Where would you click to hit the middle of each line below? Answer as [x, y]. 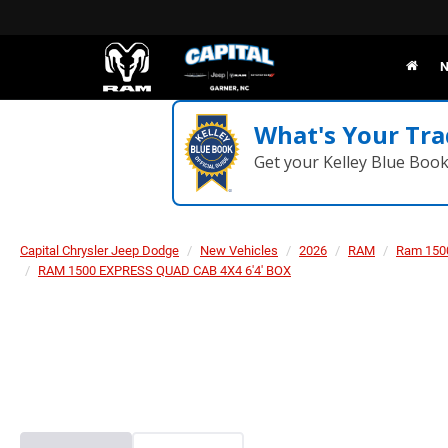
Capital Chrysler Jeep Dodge [99, 250]
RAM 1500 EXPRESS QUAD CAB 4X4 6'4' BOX [164, 270]
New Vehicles [239, 250]
